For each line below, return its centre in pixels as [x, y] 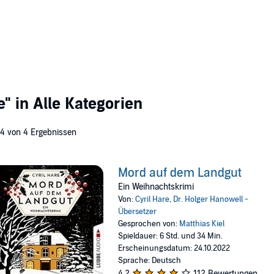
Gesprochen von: [149, 224]
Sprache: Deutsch [150, 261]
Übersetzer [138, 212]
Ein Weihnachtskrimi [156, 187]
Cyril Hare [153, 199]
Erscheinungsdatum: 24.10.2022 [174, 248]
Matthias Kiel [202, 224]
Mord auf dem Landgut [180, 173]
